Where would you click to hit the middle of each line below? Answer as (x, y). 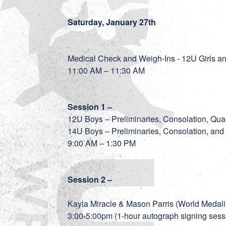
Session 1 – (91, 107)
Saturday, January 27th (112, 22)
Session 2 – (91, 179)
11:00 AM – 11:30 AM (108, 70)
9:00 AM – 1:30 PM (104, 143)
